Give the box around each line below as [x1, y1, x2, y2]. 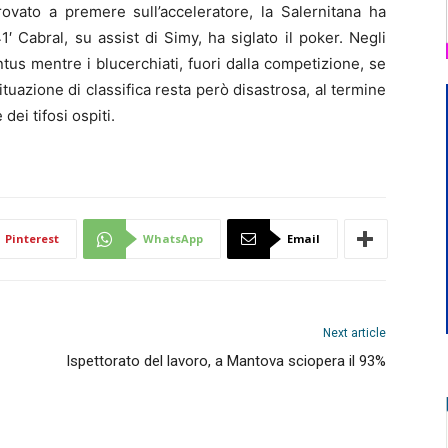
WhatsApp [143, 231, 203, 246]
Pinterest [5, 231, 59, 246]
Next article [323, 326, 386, 340]
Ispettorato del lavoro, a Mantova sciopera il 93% [66, 352, 386, 370]
